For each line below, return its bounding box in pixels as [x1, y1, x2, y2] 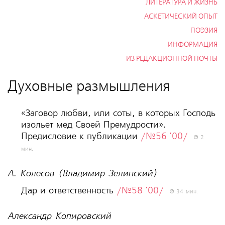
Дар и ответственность [21, 185, 117, 196]
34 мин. [173, 188, 198, 196]
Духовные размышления [7, 78, 170, 96]
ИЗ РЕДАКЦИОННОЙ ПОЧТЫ [126, 55, 218, 63]
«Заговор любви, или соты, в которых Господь [21, 108, 215, 119]
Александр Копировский [7, 211, 111, 222]
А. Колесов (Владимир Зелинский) [7, 168, 157, 179]
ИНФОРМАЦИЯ [168, 41, 218, 49]
